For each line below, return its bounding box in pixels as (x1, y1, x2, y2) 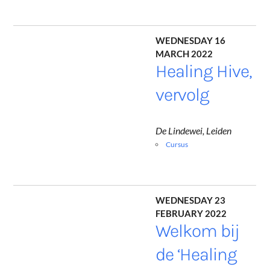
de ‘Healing (155, 243, 237, 266)
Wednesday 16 (155, 31, 226, 48)
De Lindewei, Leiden (155, 125, 232, 137)
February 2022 (155, 204, 227, 221)
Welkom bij (155, 220, 240, 242)
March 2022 (155, 44, 213, 61)
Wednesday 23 (155, 190, 226, 207)
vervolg (155, 84, 210, 106)
